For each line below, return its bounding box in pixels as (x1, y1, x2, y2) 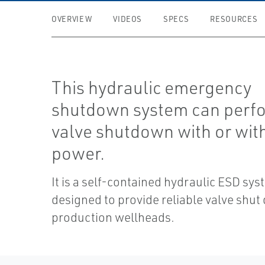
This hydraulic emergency (51, 76, 252, 98)
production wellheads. (51, 209, 175, 225)
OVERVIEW (51, 14, 92, 24)
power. (51, 142, 105, 164)
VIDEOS (113, 14, 143, 24)
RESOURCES (210, 14, 258, 24)
